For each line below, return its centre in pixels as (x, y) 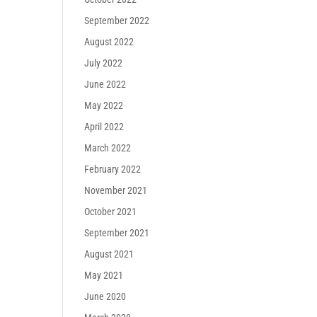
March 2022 (108, 148)
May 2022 (104, 105)
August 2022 (109, 42)
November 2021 (116, 190)
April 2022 (104, 127)
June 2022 (105, 84)
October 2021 (111, 212)
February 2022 (113, 169)
